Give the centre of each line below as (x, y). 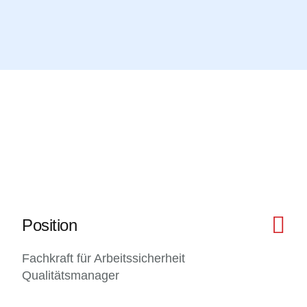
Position (49, 225)
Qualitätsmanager (71, 275)
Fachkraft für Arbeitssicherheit (103, 258)
